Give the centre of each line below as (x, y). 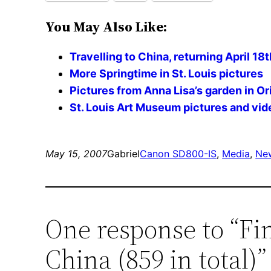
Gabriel (124, 154)
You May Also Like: (106, 27)
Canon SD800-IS (178, 154)
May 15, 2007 (77, 154)
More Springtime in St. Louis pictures (167, 74)
